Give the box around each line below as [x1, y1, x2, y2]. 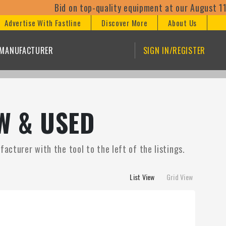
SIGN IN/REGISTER [143, 44, 205, 56]
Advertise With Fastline [5, 17, 81, 28]
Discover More [101, 17, 148, 28]
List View [130, 172, 155, 182]
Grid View [166, 172, 193, 182]
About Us [168, 17, 197, 28]
